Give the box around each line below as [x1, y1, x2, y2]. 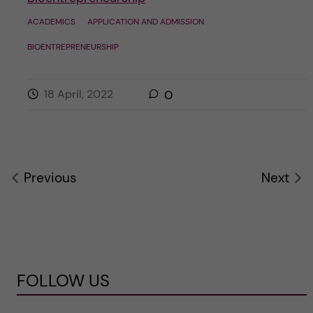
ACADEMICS [27, 15, 75, 27]
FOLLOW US [16, 269, 110, 291]
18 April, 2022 [43, 86, 113, 101]
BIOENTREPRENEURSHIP [27, 41, 119, 52]
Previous [23, 168, 77, 187]
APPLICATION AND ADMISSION [87, 15, 204, 27]
